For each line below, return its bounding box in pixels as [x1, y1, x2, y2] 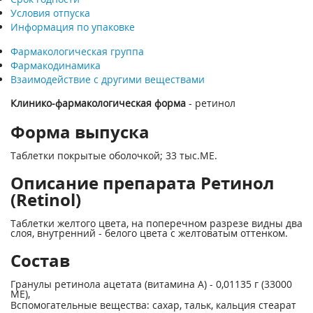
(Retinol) [10, 188, 81, 211]
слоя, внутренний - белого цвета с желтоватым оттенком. [10, 226, 288, 240]
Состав [10, 249, 70, 272]
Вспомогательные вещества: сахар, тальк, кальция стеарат [10, 298, 296, 312]
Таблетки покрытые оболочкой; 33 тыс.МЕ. [10, 149, 217, 162]
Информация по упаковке [10, 20, 135, 34]
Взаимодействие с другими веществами [10, 73, 205, 86]
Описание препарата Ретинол [10, 171, 274, 194]
